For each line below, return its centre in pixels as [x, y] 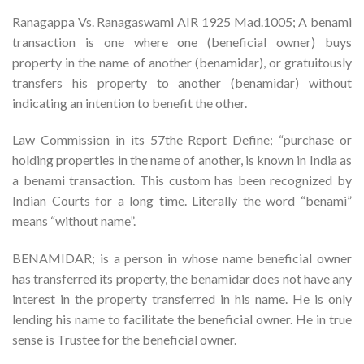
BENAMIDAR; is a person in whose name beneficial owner [182, 258]
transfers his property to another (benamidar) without [182, 82]
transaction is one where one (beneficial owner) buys [182, 41]
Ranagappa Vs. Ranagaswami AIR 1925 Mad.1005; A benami [182, 21]
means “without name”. [74, 221]
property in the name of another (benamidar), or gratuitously [182, 62]
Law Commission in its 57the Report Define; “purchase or [182, 140]
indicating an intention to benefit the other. [130, 102]
